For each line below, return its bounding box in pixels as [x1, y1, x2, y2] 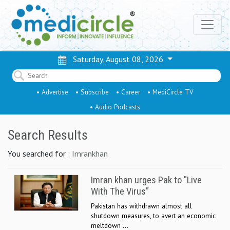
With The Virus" [91, 186, 149, 197]
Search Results [8, 127, 88, 143]
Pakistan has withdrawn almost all [91, 201, 192, 210]
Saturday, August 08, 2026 [67, 54, 166, 64]
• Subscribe [75, 87, 109, 97]
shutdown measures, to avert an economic [91, 211, 216, 220]
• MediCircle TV [147, 87, 194, 97]
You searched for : [8, 148, 72, 159]
